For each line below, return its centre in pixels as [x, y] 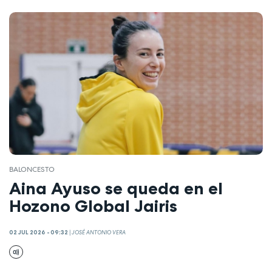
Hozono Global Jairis [93, 206]
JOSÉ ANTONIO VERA [99, 233]
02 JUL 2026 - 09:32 [39, 233]
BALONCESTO [32, 170]
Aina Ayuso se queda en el [116, 188]
